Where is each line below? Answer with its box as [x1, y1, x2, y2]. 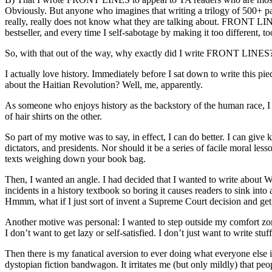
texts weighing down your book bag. [5, 154, 146, 165]
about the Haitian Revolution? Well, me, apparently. [5, 80, 203, 90]
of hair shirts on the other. [5, 111, 102, 122]
